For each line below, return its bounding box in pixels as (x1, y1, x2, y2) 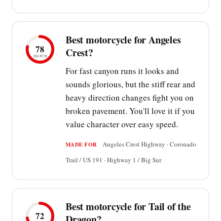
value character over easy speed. (66, 118, 178, 130)
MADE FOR (66, 141, 97, 149)
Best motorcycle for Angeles (66, 33, 181, 47)
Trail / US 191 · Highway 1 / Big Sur (66, 155, 161, 165)
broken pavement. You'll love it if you (66, 105, 195, 117)
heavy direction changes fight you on (66, 92, 194, 104)
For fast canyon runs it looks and (66, 65, 179, 77)
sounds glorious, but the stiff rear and (66, 78, 195, 90)
